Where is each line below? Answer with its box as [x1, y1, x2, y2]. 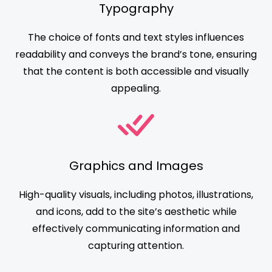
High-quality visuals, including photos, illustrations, [19, 188, 253, 202]
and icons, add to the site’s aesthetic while [35, 205, 237, 219]
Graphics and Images [69, 157, 203, 175]
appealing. [111, 81, 161, 96]
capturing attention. [88, 239, 184, 253]
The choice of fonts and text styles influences [28, 30, 244, 45]
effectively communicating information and [32, 222, 240, 236]
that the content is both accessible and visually [23, 64, 249, 79]
